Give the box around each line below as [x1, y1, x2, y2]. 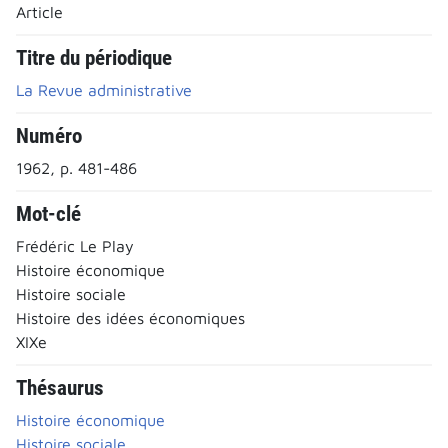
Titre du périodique [16, 45, 172, 70]
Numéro [16, 123, 82, 148]
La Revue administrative [16, 80, 192, 99]
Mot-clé [16, 201, 81, 226]
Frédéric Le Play [16, 236, 134, 255]
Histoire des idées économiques [16, 308, 245, 327]
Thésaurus [16, 375, 104, 400]
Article [16, 2, 63, 21]
